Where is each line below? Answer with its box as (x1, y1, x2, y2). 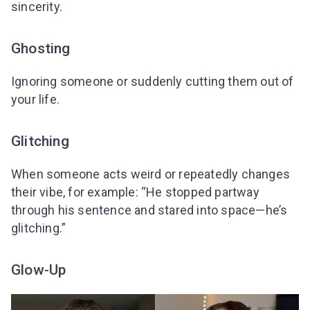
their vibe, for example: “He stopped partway (11, 185, 259, 200)
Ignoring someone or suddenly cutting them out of (11, 74, 294, 89)
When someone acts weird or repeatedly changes (11, 167, 291, 182)
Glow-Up (11, 261, 66, 279)
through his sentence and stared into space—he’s (11, 203, 288, 218)
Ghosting (11, 39, 71, 57)
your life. (11, 92, 60, 107)
